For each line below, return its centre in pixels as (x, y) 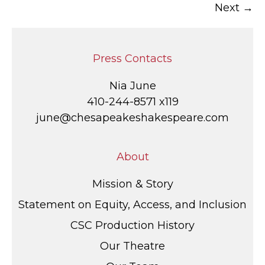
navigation (69, 19)
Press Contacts (132, 59)
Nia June (132, 86)
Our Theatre (132, 246)
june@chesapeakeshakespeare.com (132, 118)
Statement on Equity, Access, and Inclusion (132, 205)
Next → (234, 8)
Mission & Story (132, 184)
